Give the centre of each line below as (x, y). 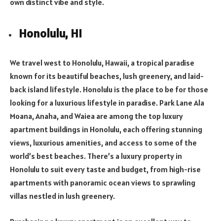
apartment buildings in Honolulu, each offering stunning (106, 129)
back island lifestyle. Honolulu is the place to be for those (109, 90)
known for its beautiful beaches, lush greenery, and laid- (107, 76)
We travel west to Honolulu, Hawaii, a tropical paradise (102, 63)
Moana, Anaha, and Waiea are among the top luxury (96, 116)
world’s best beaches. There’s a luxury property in (96, 156)
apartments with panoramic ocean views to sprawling (103, 183)
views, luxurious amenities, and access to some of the (103, 143)
